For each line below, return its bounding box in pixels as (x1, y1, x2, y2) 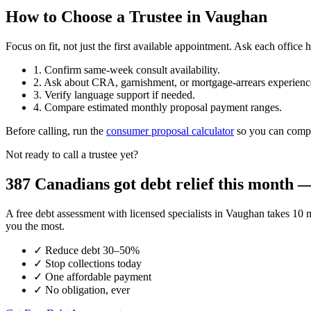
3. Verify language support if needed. (33, 88, 195, 101)
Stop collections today (42, 257, 142, 269)
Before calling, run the (6, 124, 106, 137)
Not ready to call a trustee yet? (6, 148, 138, 160)
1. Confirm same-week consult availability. (33, 63, 220, 76)
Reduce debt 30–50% (42, 244, 140, 256)
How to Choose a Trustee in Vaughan (6, 7, 267, 26)
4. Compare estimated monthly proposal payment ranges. (33, 101, 282, 113)
